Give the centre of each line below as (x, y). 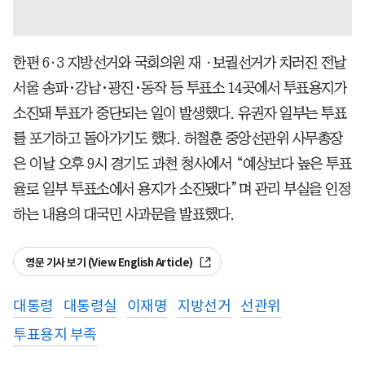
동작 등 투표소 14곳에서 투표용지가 (244, 88)
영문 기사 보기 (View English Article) (110, 262)
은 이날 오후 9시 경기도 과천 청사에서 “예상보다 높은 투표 (182, 163)
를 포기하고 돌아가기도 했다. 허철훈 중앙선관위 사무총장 (178, 138)
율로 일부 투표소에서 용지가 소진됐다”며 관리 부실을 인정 (182, 189)
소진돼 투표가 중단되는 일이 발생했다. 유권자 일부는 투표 (180, 113)
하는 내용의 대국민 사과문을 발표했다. (124, 214)
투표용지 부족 (55, 334)
